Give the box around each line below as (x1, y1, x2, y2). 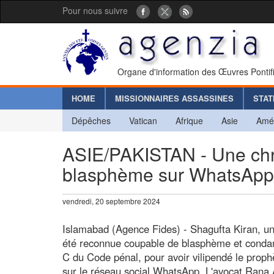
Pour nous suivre (62, 4, 128, 17)
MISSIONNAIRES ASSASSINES (115, 92, 234, 104)
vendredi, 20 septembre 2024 (62, 195, 160, 206)
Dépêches (72, 114, 111, 127)
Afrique (176, 114, 203, 127)
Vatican (129, 114, 157, 127)
